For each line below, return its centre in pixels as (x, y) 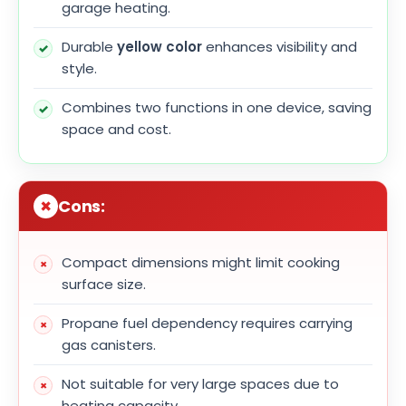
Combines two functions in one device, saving (217, 108)
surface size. (104, 285)
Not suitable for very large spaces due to (200, 384)
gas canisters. (109, 345)
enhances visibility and (280, 47)
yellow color (159, 47)
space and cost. (116, 130)
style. (79, 69)
